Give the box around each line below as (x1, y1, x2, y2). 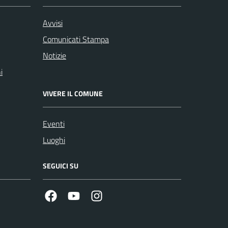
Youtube (79, 189, 107, 202)
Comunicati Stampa (43, 33, 109, 46)
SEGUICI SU (43, 160, 78, 172)
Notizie (43, 49, 66, 62)
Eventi (43, 118, 65, 130)
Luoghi (43, 134, 65, 147)
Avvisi (43, 17, 63, 30)
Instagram (102, 189, 137, 202)
